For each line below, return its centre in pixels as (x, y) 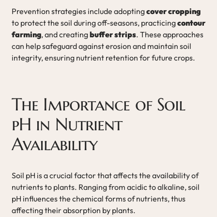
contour (191, 23)
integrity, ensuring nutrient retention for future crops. (103, 57)
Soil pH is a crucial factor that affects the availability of (105, 175)
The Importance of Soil (99, 104)
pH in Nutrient (67, 124)
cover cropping (173, 11)
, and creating (65, 34)
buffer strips (113, 34)
